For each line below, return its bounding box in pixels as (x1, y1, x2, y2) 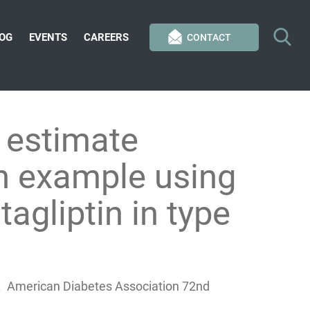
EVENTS (29, 31, 67, 44)
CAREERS (84, 31, 129, 44)
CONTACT (187, 32, 231, 43)
